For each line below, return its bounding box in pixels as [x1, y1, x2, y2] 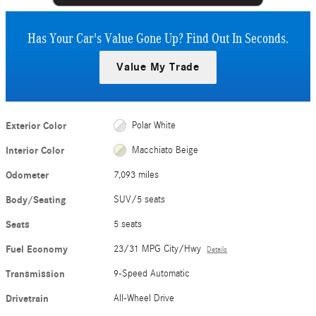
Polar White [131, 119, 176, 131]
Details [207, 245, 228, 254]
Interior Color [6, 144, 64, 157]
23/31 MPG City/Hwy [114, 243, 202, 255]
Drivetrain [6, 292, 49, 305]
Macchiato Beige [131, 144, 198, 156]
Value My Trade [116, 60, 200, 73]
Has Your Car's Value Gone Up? [28, 30, 183, 46]
